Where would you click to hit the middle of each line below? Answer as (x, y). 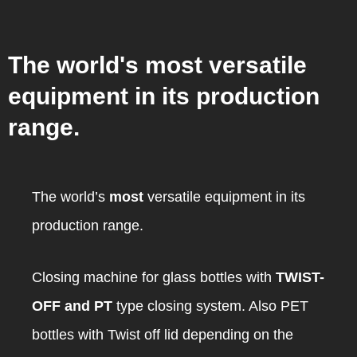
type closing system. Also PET (210, 306)
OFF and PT (72, 306)
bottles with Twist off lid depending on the (163, 334)
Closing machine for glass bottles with (154, 277)
